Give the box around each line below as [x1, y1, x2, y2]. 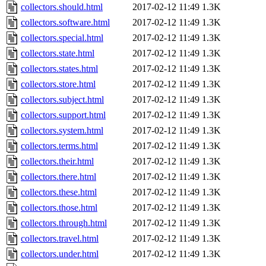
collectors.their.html [21, 156, 94, 167]
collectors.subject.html [21, 94, 104, 105]
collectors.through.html [21, 218, 107, 229]
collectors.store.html [21, 79, 96, 90]
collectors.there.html [21, 172, 96, 182]
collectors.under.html [21, 249, 99, 259]
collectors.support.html [21, 110, 106, 121]
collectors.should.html [21, 2, 103, 12]
